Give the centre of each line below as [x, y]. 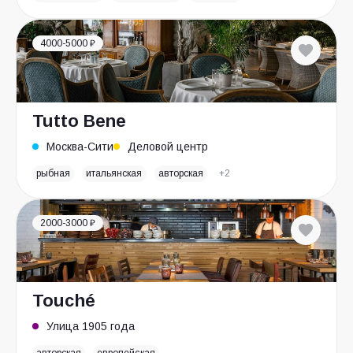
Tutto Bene [79, 121]
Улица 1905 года [91, 326]
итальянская [114, 173]
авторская [180, 173]
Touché [64, 301]
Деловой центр [168, 147]
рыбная [54, 173]
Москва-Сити [80, 147]
